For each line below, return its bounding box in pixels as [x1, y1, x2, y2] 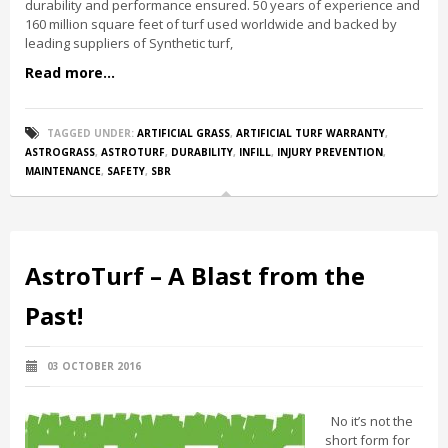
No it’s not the [325, 412, 413, 430]
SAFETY [107, 164, 145, 178]
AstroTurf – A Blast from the [25, 259, 365, 292]
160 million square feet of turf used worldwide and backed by [25, 15, 397, 33]
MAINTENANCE [25, 164, 101, 178]
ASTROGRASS [25, 145, 95, 159]
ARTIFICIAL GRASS [137, 126, 230, 140]
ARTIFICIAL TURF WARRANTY [236, 126, 385, 140]
